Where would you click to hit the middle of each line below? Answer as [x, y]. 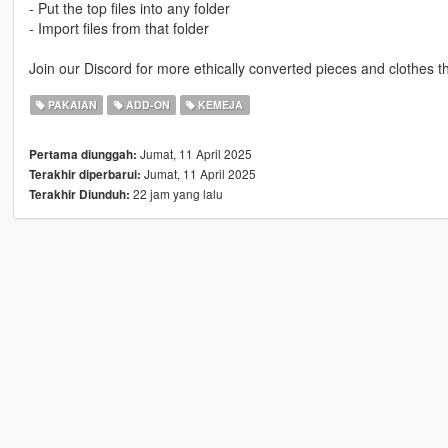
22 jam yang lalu [176, 194]
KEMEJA [219, 105]
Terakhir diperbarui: [84, 175]
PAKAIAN [71, 105]
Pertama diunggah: [82, 155]
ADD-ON [146, 105]
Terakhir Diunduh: [79, 195]
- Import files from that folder [118, 28]
